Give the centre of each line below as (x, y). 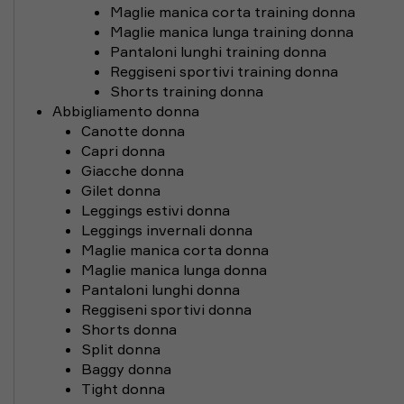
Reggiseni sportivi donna (166, 309)
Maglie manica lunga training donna (232, 32)
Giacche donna (133, 170)
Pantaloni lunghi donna (161, 289)
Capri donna (123, 151)
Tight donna (123, 389)
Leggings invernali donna (167, 230)
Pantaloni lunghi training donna (218, 51)
